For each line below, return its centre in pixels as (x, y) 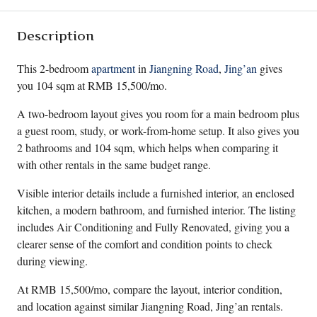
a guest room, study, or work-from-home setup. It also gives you (158, 131)
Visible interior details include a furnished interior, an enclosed (156, 193)
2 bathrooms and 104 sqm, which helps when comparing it (148, 148)
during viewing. (52, 261)
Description (56, 36)
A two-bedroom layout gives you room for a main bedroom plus (158, 114)
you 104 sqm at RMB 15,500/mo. (92, 85)
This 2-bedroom (54, 68)
